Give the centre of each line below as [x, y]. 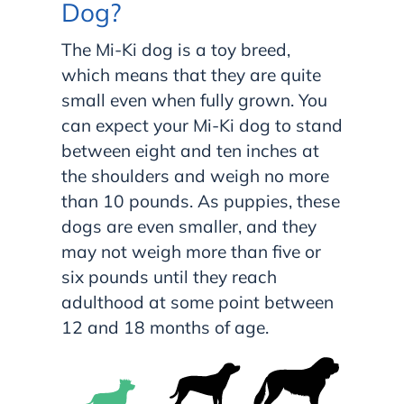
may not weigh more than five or [191, 251]
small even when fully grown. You [194, 100]
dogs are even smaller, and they [189, 226]
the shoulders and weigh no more [195, 175]
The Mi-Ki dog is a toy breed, [176, 49]
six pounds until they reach [169, 276]
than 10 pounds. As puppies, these [201, 201]
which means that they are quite [191, 74]
